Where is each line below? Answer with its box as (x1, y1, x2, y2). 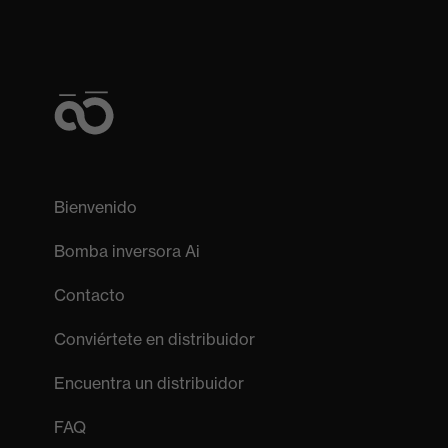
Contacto (53, 285, 125, 306)
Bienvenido (53, 197, 137, 218)
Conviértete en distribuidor (53, 329, 255, 350)
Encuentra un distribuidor (53, 373, 244, 394)
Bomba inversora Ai (53, 241, 200, 262)
